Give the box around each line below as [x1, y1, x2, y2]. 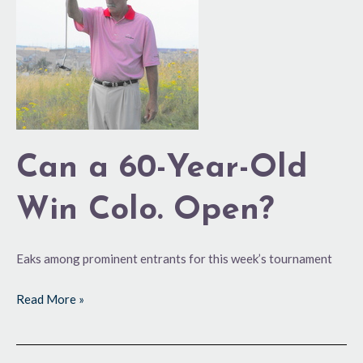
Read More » [16, 291, 84, 306]
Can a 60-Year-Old [16, 152, 308, 186]
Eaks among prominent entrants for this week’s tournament [16, 251, 332, 267]
